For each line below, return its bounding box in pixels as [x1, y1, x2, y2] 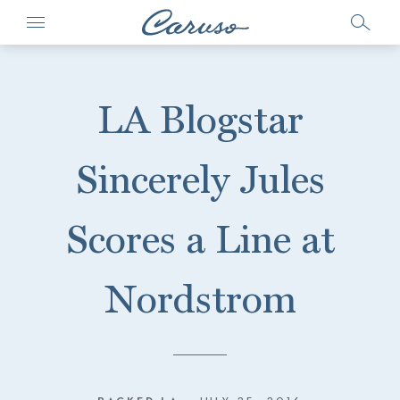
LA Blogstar [96, 96, 304, 142]
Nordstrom [104, 276, 296, 321]
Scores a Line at [65, 216, 335, 262]
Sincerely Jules [75, 156, 325, 202]
